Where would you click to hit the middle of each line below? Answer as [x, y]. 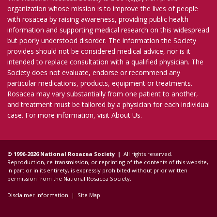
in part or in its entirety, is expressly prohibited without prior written [97, 170]
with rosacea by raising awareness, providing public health [98, 19]
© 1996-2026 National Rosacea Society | [64, 154]
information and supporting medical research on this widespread [108, 30]
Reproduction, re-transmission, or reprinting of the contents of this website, [108, 162]
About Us [126, 115]
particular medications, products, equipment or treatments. [100, 83]
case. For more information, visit [59, 115]
